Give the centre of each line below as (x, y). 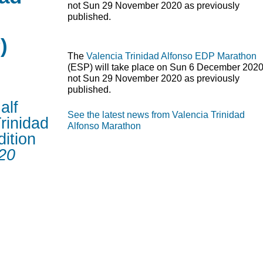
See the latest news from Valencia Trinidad (156, 115)
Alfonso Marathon (104, 126)
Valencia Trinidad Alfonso (141, 56)
